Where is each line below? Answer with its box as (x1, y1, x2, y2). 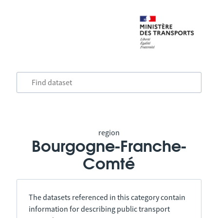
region (98, 127, 120, 137)
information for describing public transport (28, 204, 170, 214)
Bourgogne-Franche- (31, 139, 186, 155)
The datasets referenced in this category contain (28, 192, 185, 202)
